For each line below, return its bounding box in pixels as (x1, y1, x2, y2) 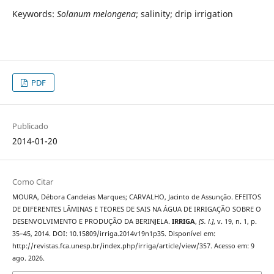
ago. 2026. (12, 254, 45, 263)
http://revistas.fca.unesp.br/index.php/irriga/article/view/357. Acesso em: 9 (12, 242, 254, 251)
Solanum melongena (56, 8, 136, 20)
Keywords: (12, 8, 57, 20)
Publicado (12, 120, 48, 132)
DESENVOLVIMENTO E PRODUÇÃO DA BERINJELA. (12, 217, 172, 226)
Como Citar (12, 176, 53, 188)
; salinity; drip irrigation (135, 8, 233, 20)
